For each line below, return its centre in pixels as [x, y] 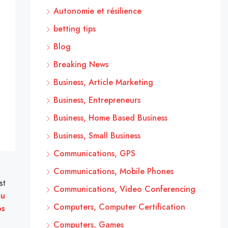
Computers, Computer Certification [119, 207]
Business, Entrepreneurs [97, 100]
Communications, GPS [94, 153]
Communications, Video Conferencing [124, 189]
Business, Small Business [97, 136]
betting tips [74, 29]
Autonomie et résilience [97, 11]
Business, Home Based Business [110, 118]
